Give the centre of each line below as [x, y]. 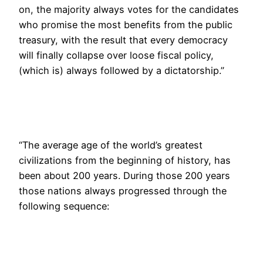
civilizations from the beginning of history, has [125, 161]
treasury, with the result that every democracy [123, 40]
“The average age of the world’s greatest [111, 145]
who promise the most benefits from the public [126, 25]
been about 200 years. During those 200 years [124, 176]
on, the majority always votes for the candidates [129, 10]
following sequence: [64, 206]
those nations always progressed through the [123, 191]
